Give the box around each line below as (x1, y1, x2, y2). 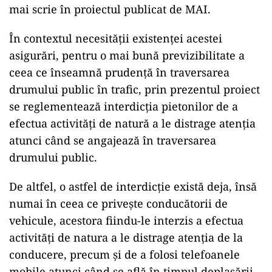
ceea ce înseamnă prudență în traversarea (9, 65, 229, 80)
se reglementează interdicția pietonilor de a (9, 99, 238, 114)
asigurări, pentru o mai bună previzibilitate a (9, 48, 245, 63)
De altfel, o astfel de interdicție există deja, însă (9, 179, 257, 194)
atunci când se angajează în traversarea (9, 133, 216, 148)
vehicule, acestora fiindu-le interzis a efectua (9, 213, 243, 228)
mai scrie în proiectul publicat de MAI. (9, 2, 211, 16)
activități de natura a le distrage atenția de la (9, 230, 243, 245)
